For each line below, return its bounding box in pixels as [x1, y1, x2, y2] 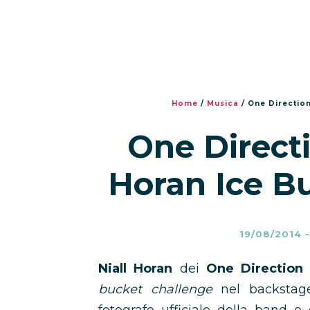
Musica [207, 99, 239, 108]
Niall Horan [98, 261, 173, 276]
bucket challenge [98, 282, 221, 297]
